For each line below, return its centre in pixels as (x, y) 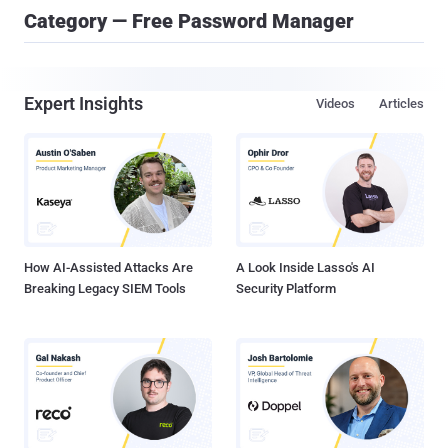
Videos (335, 103)
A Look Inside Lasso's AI (305, 268)
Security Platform (286, 289)
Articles (401, 103)
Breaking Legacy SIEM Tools (105, 289)
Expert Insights (83, 103)
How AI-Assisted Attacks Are (108, 268)
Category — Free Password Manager (189, 21)
